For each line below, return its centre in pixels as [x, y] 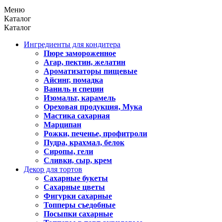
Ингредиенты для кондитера [72, 44]
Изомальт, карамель [80, 98]
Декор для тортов [53, 169]
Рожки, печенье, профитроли [95, 134]
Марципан [62, 125]
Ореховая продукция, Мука [93, 107]
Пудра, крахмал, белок [84, 142]
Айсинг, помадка [73, 80]
